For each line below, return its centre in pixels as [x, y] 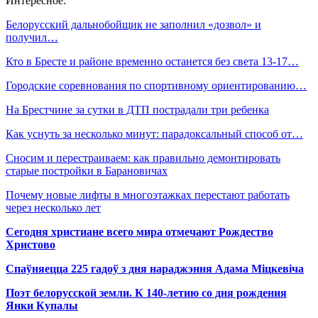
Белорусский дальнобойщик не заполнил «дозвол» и [133, 24]
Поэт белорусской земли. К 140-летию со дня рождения [146, 293]
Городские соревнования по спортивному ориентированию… [156, 86]
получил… [32, 37]
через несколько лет [53, 208]
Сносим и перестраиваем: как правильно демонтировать [143, 158]
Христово [31, 245]
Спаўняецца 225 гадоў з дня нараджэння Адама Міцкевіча [155, 269]
